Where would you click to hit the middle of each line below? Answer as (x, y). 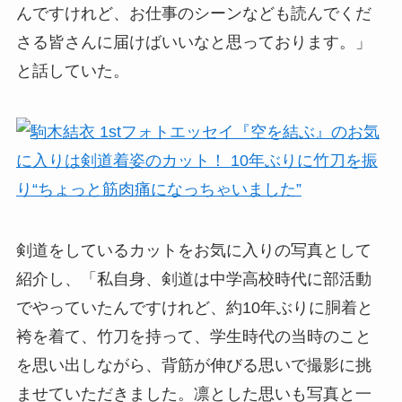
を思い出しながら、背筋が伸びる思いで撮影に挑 (193, 365)
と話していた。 (72, 71)
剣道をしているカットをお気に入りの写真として (193, 250)
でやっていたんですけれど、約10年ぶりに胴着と (194, 307)
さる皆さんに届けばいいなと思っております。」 (193, 43)
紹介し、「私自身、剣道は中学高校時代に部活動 (193, 279)
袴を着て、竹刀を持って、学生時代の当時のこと (193, 336)
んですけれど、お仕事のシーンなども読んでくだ (193, 14)
